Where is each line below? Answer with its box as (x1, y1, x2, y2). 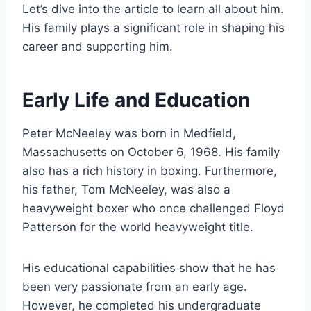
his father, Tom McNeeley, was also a (22, 183, 230, 197)
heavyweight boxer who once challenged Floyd (22, 201, 285, 216)
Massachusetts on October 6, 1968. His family (22, 145, 280, 160)
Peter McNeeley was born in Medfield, (22, 126, 236, 141)
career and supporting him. (22, 40, 173, 54)
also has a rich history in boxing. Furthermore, (22, 164, 277, 178)
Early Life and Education (22, 88, 250, 112)
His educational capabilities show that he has (22, 261, 276, 276)
